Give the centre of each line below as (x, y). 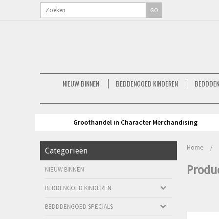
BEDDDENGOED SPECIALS (79, 207)
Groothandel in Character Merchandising (135, 122)
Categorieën (66, 151)
